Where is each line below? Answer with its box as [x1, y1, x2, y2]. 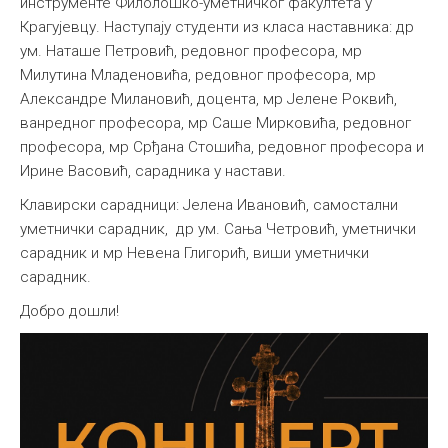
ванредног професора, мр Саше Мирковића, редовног [20, 114, 411, 132]
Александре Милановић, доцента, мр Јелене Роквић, [20, 90, 397, 108]
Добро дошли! [20, 302, 119, 320]
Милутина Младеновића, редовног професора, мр [20, 66, 376, 84]
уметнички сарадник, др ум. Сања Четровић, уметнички [20, 220, 416, 238]
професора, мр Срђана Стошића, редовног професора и [20, 138, 424, 156]
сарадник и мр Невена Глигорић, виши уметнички [20, 244, 369, 262]
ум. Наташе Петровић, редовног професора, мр [20, 42, 362, 60]
